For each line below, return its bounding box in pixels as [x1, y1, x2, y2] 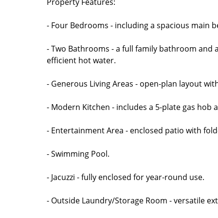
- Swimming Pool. [47, 148, 109, 159]
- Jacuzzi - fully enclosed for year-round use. [47, 172, 204, 182]
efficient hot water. [47, 55, 116, 66]
